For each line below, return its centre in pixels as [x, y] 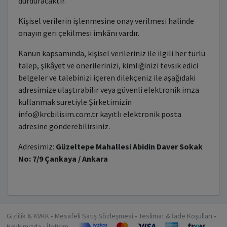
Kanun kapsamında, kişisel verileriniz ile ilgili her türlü [111, 53]
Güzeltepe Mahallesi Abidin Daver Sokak [129, 146]
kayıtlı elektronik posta [140, 114]
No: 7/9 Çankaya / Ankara [63, 159]
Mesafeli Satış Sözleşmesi [94, 216]
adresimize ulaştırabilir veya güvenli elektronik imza [108, 90]
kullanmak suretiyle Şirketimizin [75, 102]
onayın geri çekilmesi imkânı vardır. [79, 33]
